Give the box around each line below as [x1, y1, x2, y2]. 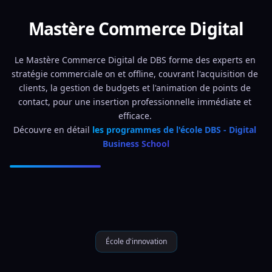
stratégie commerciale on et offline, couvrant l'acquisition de [12, 68, 258, 80]
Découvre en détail [13, 124, 92, 135]
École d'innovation [105, 236, 167, 246]
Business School [103, 138, 169, 149]
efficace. [118, 110, 154, 121]
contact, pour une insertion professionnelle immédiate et [18, 96, 251, 107]
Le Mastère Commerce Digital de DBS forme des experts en [14, 54, 256, 66]
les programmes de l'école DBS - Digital [92, 124, 256, 135]
